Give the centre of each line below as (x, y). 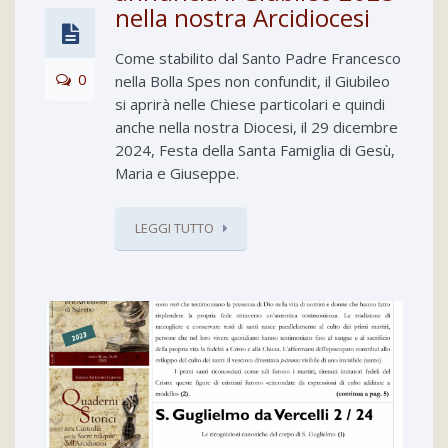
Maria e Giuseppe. (177, 173)
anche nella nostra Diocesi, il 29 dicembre (256, 127)
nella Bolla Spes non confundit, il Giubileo (252, 81)
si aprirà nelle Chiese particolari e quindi (250, 104)
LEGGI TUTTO (174, 228)
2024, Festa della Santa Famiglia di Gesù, (255, 150)
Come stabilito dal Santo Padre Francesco (258, 58)
